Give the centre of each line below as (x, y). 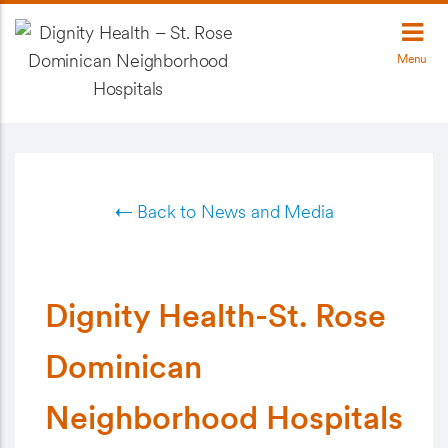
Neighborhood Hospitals (224, 417)
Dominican (123, 366)
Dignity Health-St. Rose (215, 315)
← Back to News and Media (224, 211)
